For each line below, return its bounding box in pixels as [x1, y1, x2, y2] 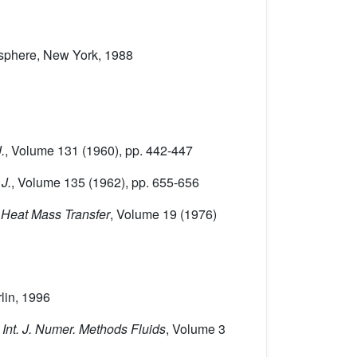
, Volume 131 [5, 141, 79, 160]
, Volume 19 [110, 205, 177, 224]
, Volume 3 [166, 320, 226, 339]
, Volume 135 [11, 173, 85, 192]
